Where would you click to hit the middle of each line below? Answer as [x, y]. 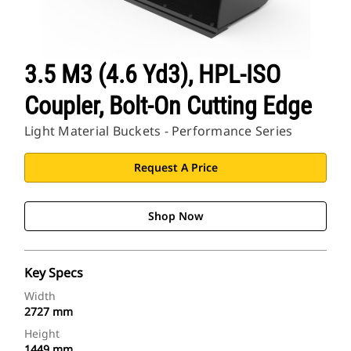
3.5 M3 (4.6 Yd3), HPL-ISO [152, 75]
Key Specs [54, 273]
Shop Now [175, 216]
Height [42, 334]
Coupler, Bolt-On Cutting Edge [168, 106]
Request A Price [175, 168]
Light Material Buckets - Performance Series [159, 131]
